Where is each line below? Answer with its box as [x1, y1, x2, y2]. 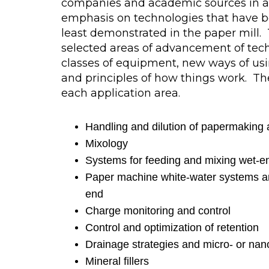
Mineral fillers [85, 255, 149, 267]
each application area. [61, 86, 180, 100]
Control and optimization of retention [85, 221, 259, 234]
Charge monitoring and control [85, 204, 231, 217]
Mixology [85, 137, 128, 150]
